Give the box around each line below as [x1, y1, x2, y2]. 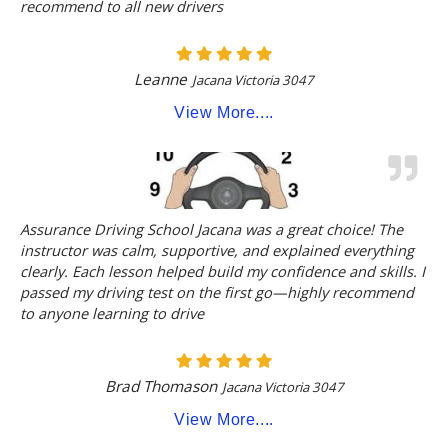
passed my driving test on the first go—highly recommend [20, 281, 414, 302]
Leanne [134, 68, 187, 89]
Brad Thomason [104, 376, 217, 397]
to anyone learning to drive [20, 302, 204, 323]
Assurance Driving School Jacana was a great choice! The [20, 218, 403, 239]
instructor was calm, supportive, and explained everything [20, 239, 414, 260]
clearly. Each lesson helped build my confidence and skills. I [20, 260, 425, 281]
